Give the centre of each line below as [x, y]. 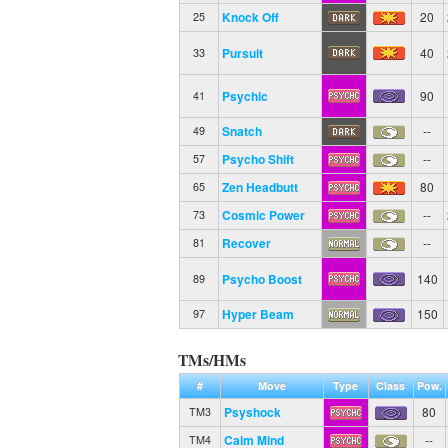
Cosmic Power [263, 214]
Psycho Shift [257, 158]
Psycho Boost [261, 278]
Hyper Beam [257, 313]
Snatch [241, 130]
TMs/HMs [212, 359]
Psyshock [252, 411]
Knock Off [250, 16]
